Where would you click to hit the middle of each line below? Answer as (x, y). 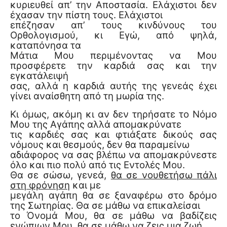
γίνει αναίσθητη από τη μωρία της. (87, 96)
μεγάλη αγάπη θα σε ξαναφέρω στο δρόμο (113, 195)
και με (85, 185)
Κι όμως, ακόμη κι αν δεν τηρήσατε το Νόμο (113, 114)
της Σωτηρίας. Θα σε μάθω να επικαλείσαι (105, 205)
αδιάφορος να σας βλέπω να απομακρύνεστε (113, 155)
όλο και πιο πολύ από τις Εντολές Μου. (98, 165)
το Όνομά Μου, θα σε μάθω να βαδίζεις (113, 215)
